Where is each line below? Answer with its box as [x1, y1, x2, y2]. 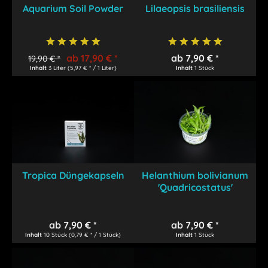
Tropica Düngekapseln [22, 169, 124, 181]
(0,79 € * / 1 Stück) [69, 230, 121, 239]
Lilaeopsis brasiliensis [145, 2, 245, 14]
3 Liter [48, 63, 68, 72]
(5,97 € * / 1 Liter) [67, 63, 117, 72]
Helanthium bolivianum [142, 169, 249, 181]
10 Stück [44, 230, 69, 239]
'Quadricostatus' [157, 181, 233, 193]
